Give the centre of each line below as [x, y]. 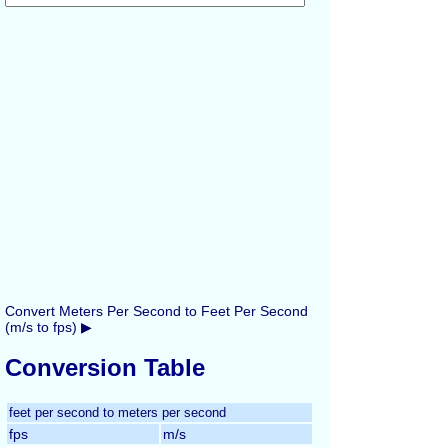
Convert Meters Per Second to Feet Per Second [156, 311]
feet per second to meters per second [117, 412]
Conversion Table [105, 367]
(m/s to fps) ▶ [48, 327]
